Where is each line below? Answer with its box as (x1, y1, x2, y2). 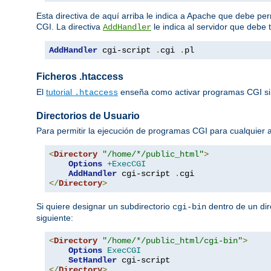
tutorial (46, 87, 74, 97)
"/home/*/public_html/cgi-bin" (102, 235, 243, 246)
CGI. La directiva (36, 21, 103, 31)
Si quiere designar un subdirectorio (36, 201, 172, 211)
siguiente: (36, 212, 73, 223)
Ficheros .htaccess (36, 71, 123, 82)
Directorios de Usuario (36, 110, 140, 121)
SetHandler (68, 255, 117, 265)
